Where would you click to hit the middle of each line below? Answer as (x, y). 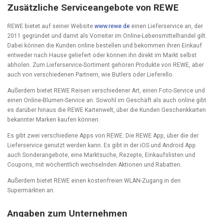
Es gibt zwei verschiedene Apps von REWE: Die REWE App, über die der (103, 135)
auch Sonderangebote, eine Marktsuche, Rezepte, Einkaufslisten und (101, 155)
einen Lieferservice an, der (166, 26)
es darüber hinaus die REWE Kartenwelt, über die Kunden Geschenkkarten (107, 110)
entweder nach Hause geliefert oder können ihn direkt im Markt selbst (102, 55)
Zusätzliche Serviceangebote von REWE (93, 8)
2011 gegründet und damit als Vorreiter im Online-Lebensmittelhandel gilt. (107, 36)
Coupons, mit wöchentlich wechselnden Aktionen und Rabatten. (94, 164)
